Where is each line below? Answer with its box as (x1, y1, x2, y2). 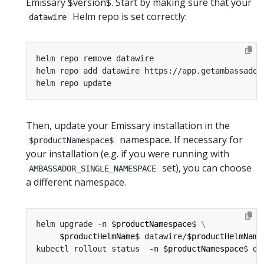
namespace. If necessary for (117, 133, 243, 146)
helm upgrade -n (36, 219, 111, 229)
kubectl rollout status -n (36, 243, 163, 253)
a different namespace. (26, 175, 126, 189)
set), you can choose (159, 161, 252, 174)
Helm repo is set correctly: (70, 9, 187, 23)
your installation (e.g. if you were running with (26, 147, 229, 160)
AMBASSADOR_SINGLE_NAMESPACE (29, 163, 157, 173)
